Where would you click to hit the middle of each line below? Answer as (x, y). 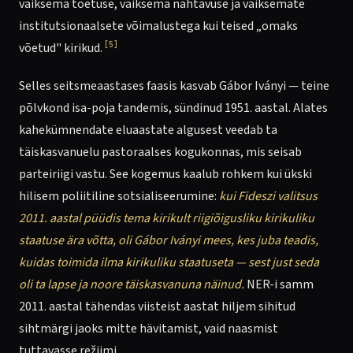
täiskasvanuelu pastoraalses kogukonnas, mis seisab (160, 152)
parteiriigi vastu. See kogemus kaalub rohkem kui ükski (165, 174)
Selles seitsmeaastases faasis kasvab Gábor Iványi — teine (174, 86)
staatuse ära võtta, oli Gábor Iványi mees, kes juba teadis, (169, 240)
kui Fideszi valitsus (268, 196)
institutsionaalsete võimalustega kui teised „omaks (158, 26)
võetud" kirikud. (61, 48)
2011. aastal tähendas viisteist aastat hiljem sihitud (157, 307)
